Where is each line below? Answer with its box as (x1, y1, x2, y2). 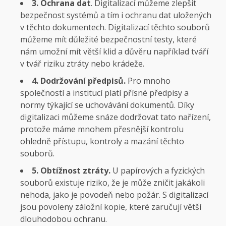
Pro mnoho (126, 75, 171, 86)
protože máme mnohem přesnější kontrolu (20, 123, 184, 135)
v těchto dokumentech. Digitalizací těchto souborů (20, 21, 210, 33)
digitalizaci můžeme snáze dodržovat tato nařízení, (20, 111, 211, 123)
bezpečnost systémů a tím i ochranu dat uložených (20, 9, 211, 21)
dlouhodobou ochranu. (20, 213, 107, 224)
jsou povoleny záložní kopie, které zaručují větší (20, 201, 201, 212)
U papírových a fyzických (110, 164, 205, 176)
